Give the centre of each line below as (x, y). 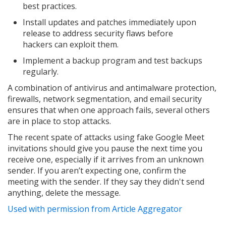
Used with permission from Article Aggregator (95, 209)
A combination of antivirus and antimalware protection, (112, 88)
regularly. (41, 72)
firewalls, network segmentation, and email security (105, 99)
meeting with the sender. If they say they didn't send (106, 182)
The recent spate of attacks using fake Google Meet (106, 137)
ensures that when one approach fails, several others (109, 110)
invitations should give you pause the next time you (105, 149)
